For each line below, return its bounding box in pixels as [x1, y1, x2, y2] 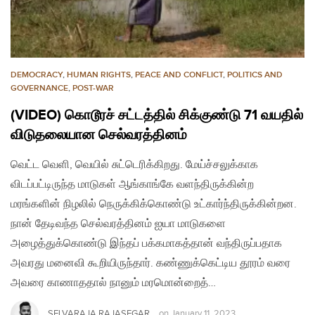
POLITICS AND [227, 69, 283, 80]
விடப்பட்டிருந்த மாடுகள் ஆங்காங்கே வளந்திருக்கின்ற [11, 177, 254, 191]
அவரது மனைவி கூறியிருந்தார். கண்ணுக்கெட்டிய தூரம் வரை [11, 256, 290, 270]
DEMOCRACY [11, 69, 63, 80]
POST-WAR [72, 82, 114, 94]
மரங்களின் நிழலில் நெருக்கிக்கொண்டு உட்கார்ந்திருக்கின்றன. [11, 197, 297, 211]
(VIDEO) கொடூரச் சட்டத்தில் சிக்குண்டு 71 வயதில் [11, 106, 303, 124]
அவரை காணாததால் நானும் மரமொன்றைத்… [11, 276, 216, 290]
